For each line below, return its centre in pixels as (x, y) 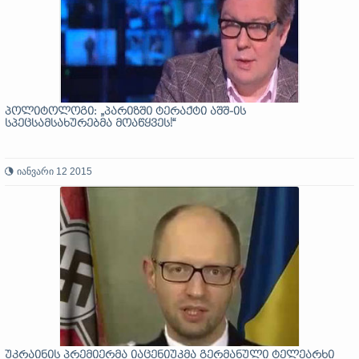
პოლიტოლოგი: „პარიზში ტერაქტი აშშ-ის (125, 112)
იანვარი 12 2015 (54, 171)
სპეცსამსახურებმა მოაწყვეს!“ (90, 124)
